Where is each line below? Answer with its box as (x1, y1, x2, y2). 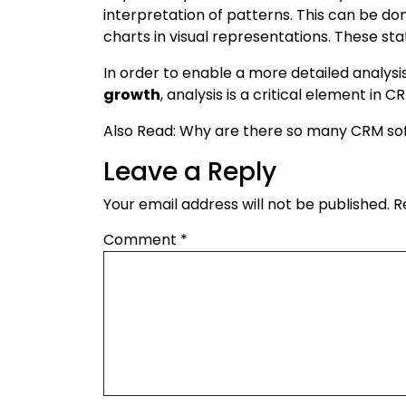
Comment (103, 228, 180, 250)
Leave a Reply (103, 153, 276, 189)
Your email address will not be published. (103, 193, 390, 215)
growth (103, 83, 160, 105)
